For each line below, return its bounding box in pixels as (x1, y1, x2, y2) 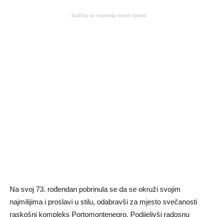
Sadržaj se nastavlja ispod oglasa (71, 13, 146, 18)
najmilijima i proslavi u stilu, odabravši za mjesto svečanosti (10, 198, 197, 206)
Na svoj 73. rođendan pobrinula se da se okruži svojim (10, 185, 181, 193)
